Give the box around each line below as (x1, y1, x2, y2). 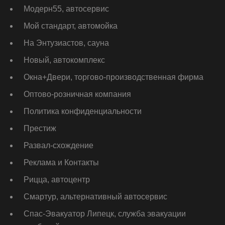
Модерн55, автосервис (24, 5, 109, 14)
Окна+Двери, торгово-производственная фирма (24, 73, 203, 82)
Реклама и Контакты (24, 158, 99, 167)
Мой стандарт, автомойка (24, 22, 118, 31)
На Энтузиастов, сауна (24, 39, 109, 48)
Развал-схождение (24, 141, 93, 150)
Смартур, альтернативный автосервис (24, 192, 167, 201)
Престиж (24, 124, 56, 133)
